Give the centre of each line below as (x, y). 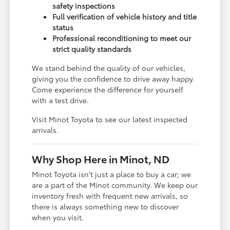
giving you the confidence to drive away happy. (113, 78)
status (63, 27)
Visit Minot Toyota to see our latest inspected (110, 119)
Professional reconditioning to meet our (122, 38)
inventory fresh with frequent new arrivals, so (110, 195)
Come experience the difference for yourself (108, 89)
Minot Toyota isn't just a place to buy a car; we (112, 174)
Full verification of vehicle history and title (125, 16)
